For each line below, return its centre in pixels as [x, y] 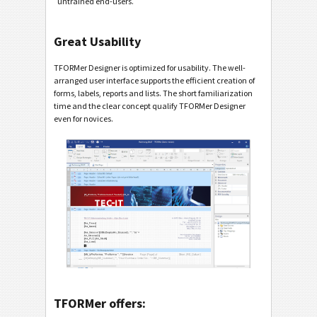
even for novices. [83, 118]
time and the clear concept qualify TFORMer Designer [150, 105]
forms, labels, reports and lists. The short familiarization [153, 93]
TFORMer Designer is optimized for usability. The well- [150, 67]
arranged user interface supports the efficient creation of [154, 80]
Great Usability [97, 41]
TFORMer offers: [100, 304]
